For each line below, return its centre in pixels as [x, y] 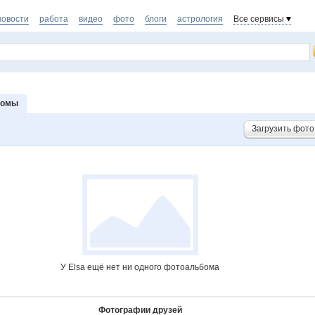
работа [54, 19]
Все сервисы [259, 19]
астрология [200, 19]
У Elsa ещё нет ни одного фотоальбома [140, 267]
